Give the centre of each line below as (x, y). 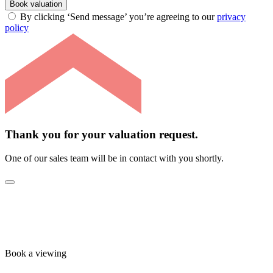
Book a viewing (36, 253)
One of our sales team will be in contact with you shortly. (114, 158)
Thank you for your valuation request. (101, 134)
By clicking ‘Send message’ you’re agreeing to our (119, 17)
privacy (231, 17)
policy (17, 28)
